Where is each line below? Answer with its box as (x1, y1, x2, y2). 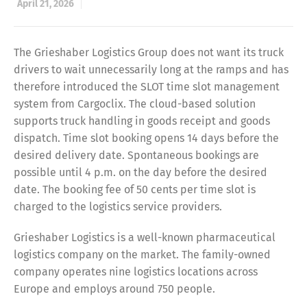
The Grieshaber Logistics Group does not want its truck (14, 46, 284, 59)
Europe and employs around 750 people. (14, 282, 215, 295)
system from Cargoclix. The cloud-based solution (14, 97, 256, 110)
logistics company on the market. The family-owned (14, 248, 271, 261)
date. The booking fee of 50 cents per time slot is (14, 183, 256, 196)
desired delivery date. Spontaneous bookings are (14, 149, 259, 162)
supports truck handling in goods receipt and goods (14, 114, 270, 127)
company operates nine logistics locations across (14, 265, 258, 278)
